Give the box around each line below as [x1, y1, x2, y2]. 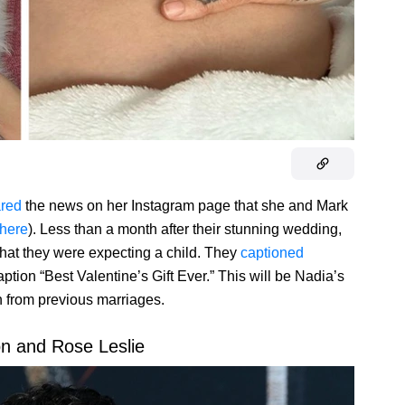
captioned [240, 245, 304, 261]
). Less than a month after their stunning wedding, [28, 221, 342, 238]
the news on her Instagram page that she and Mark [22, 198, 348, 214]
